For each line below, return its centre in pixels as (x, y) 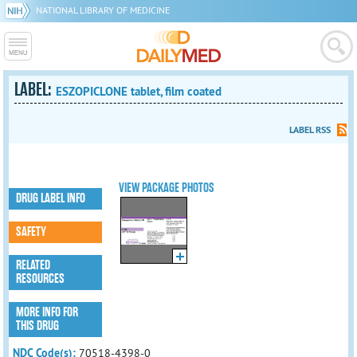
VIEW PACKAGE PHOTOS (167, 188)
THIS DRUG (38, 326)
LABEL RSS (310, 130)
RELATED (33, 265)
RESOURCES (41, 279)
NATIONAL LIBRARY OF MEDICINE (103, 10)
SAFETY (31, 232)
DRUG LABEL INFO (51, 198)
